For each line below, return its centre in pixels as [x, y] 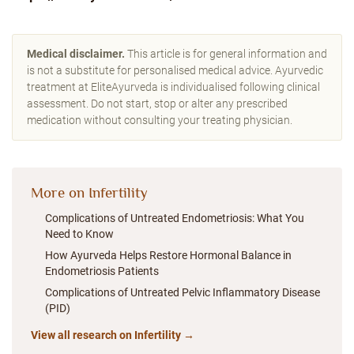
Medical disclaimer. [76, 54]
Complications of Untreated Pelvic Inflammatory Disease [183, 292]
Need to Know [79, 234]
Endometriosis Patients [102, 271]
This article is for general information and [226, 54]
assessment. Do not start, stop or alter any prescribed [157, 104]
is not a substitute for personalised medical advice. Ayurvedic [175, 70]
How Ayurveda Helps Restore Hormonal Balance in [168, 255]
